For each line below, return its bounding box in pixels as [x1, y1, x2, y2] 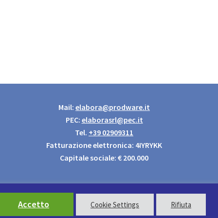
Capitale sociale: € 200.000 [60, 152, 148, 163]
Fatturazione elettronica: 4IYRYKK [46, 140, 162, 150]
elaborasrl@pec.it [81, 114, 143, 125]
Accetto [18, 199, 49, 210]
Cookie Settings [91, 200, 139, 209]
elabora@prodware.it [75, 102, 150, 112]
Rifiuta [171, 200, 191, 209]
